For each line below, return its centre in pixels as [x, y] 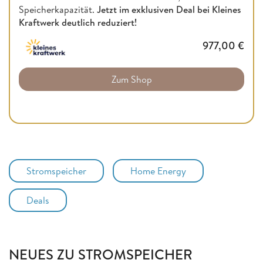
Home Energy [158, 171]
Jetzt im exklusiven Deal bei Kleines [169, 9]
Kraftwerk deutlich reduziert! [78, 22]
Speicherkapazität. [58, 9]
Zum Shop [131, 79]
